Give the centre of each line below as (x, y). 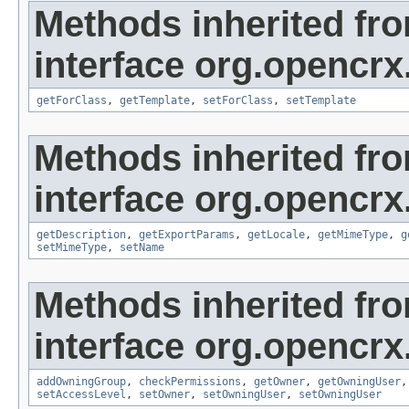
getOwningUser (359, 382)
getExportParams (187, 235)
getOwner (279, 382)
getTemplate (155, 101)
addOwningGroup (81, 382)
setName (142, 248)
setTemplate (321, 101)
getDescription (81, 235)
